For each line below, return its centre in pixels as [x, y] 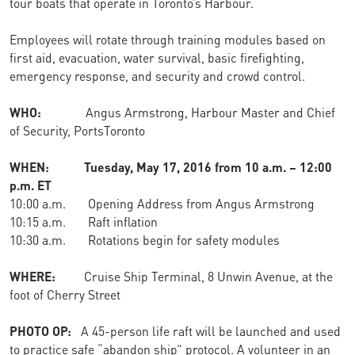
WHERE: [47, 275]
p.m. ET [31, 184]
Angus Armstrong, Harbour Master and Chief [188, 111]
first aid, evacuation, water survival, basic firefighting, [157, 57]
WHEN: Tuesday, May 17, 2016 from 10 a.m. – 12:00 [171, 166]
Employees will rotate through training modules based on [168, 38]
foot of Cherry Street [82, 294]
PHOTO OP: [40, 330]
